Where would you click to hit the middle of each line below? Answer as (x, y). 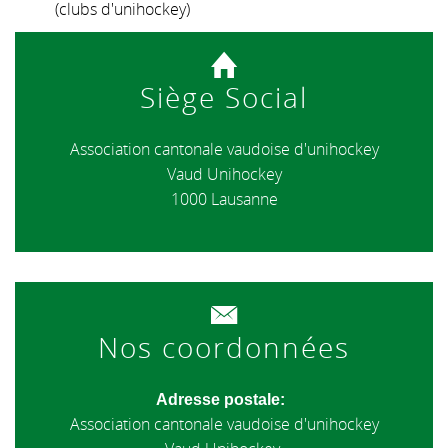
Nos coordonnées (224, 347)
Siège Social (224, 97)
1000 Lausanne (224, 199)
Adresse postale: (224, 400)
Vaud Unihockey (224, 174)
